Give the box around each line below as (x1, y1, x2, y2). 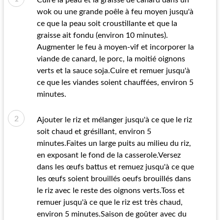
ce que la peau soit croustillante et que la (37, 20, 177, 27)
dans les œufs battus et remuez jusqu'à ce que (37, 163, 194, 171)
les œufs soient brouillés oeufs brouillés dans (37, 175, 191, 183)
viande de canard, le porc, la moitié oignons (37, 55, 185, 63)
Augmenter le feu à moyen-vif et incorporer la (37, 43, 194, 51)
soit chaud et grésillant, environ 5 (37, 128, 151, 136)
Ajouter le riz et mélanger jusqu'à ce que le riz (37, 116, 192, 124)
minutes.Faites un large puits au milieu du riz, (37, 139, 191, 147)
